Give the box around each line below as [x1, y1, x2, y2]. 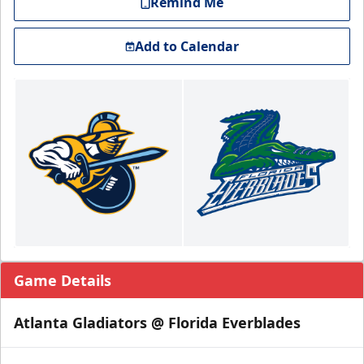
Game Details [14, 271, 111, 290]
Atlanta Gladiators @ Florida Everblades [14, 313, 301, 332]
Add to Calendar [135, 37, 239, 55]
